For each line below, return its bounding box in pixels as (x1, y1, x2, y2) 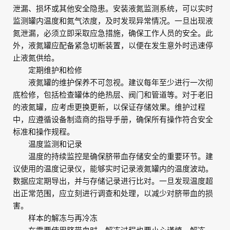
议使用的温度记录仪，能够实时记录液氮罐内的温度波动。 (13, 165, 213, 172)
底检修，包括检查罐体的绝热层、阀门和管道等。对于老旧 (13, 91, 213, 99)
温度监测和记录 (13, 140, 82, 148)
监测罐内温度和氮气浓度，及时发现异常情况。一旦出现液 (13, 17, 213, 25)
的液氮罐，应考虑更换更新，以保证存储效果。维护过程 (13, 103, 205, 111)
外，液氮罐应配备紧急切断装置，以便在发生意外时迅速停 (13, 42, 213, 49)
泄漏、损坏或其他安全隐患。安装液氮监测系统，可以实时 (13, 5, 213, 12)
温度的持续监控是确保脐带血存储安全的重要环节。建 (13, 152, 213, 160)
